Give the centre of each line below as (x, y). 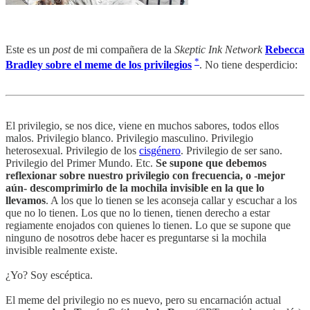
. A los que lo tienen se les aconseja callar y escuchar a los (171, 200)
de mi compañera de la (122, 49)
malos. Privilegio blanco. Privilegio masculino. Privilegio (129, 138)
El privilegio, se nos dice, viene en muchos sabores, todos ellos (142, 125)
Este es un (29, 49)
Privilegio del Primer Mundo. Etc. (81, 163)
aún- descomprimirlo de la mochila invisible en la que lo (135, 188)
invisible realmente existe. (62, 250)
